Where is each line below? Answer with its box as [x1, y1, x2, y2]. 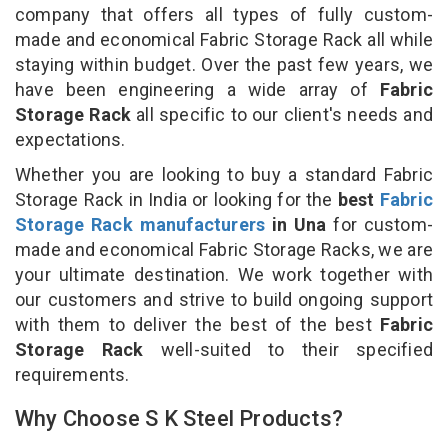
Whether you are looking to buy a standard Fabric [15, 163, 433, 185]
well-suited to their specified [160, 338, 433, 360]
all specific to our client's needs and [136, 103, 433, 125]
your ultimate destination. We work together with [15, 263, 433, 285]
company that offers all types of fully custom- [15, 3, 433, 25]
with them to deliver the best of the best [15, 313, 380, 335]
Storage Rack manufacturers [15, 213, 266, 235]
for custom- [326, 213, 434, 235]
